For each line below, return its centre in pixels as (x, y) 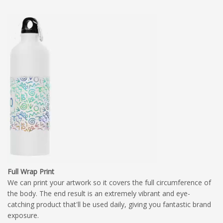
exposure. (23, 215)
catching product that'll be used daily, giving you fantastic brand (109, 204)
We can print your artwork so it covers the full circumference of (109, 182)
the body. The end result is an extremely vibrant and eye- (99, 193)
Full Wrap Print (31, 171)
